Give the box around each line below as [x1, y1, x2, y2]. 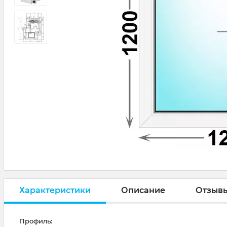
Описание [121, 185, 165, 195]
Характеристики [19, 185, 91, 195]
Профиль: [19, 217, 52, 225]
